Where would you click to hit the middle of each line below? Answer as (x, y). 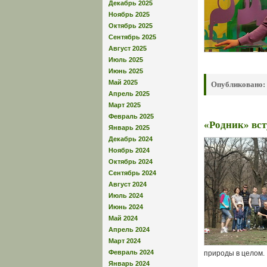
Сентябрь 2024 (132, 173)
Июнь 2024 (126, 207)
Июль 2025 (126, 59)
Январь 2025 (129, 127)
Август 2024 (128, 184)
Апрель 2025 (129, 93)
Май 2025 (123, 82)
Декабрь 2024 (131, 139)
